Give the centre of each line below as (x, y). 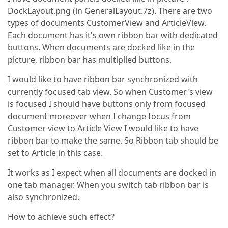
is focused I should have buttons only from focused (107, 104)
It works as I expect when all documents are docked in (112, 173)
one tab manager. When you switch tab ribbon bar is (108, 185)
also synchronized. (44, 197)
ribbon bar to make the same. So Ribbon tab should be (113, 140)
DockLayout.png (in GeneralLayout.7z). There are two (110, 11)
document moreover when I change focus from (99, 116)
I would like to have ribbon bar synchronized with (103, 79)
